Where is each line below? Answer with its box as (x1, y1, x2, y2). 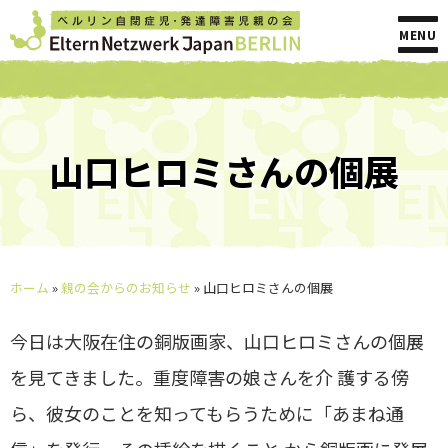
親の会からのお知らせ (61, 278, 191, 297)
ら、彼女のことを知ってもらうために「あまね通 (10, 400, 404, 426)
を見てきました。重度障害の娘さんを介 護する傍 (10, 364, 409, 390)
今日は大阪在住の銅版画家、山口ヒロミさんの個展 (10, 328, 424, 354)
